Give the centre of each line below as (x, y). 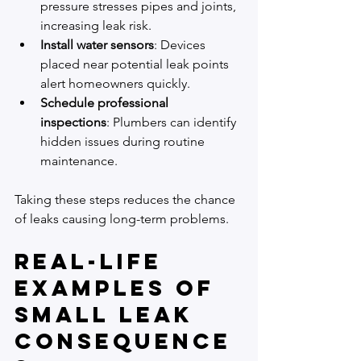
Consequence (123, 341)
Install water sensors (97, 45)
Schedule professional (106, 103)
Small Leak (109, 315)
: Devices (181, 45)
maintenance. (79, 161)
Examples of (119, 288)
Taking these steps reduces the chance (127, 200)
